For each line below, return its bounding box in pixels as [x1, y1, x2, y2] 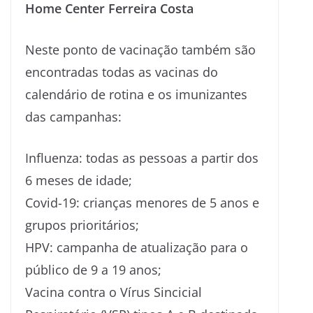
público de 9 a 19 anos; [25, 261, 161, 278]
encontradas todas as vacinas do [25, 63, 218, 80]
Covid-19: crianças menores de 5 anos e [25, 194, 259, 211]
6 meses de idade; [25, 171, 132, 189]
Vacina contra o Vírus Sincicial [25, 283, 202, 300]
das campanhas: [25, 108, 122, 125]
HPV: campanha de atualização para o [25, 238, 248, 256]
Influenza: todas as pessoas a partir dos [25, 149, 259, 166]
